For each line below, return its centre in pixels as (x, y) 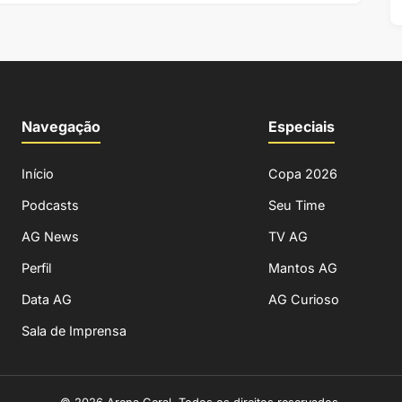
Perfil (36, 267)
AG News (50, 236)
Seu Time (296, 205)
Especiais (301, 126)
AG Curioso (303, 299)
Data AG (47, 299)
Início (38, 173)
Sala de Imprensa (74, 330)
